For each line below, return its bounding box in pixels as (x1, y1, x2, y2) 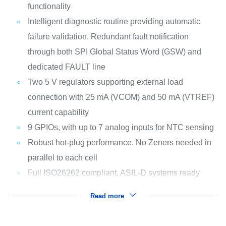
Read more (90, 192, 126, 200)
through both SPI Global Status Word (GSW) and (27, 47, 201, 56)
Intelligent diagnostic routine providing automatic (27, 17, 200, 26)
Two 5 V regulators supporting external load (27, 78, 183, 86)
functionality (27, 2, 71, 11)
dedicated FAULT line (27, 63, 105, 71)
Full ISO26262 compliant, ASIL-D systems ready (27, 168, 200, 177)
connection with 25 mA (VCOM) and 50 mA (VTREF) (27, 93, 214, 101)
